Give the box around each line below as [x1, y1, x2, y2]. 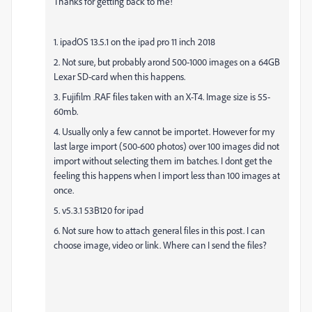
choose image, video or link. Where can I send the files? [54, 239, 267, 251]
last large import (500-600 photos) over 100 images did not [54, 140, 279, 152]
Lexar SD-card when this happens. [54, 70, 185, 82]
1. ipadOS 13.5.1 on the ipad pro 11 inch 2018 [54, 36, 215, 47]
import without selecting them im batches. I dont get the [54, 155, 272, 166]
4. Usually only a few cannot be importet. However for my [54, 125, 274, 137]
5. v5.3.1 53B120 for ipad [54, 204, 143, 216]
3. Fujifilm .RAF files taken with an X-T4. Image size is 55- [54, 91, 270, 102]
